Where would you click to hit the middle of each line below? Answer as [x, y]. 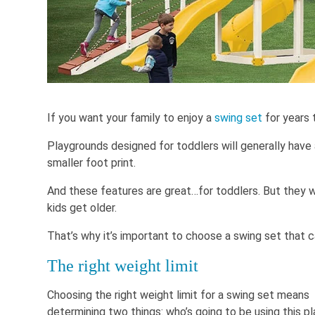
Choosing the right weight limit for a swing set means [178, 295]
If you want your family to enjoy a [131, 118]
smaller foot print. [91, 163]
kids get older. [83, 208]
